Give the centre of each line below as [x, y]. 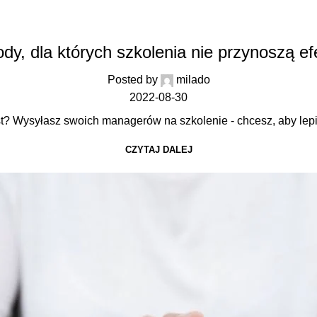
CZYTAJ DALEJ [158, 150]
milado [193, 80]
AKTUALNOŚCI [158, 27]
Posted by [132, 80]
